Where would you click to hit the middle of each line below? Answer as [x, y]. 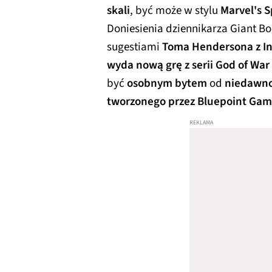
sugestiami [134, 47]
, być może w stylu [175, 10]
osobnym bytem [167, 83]
